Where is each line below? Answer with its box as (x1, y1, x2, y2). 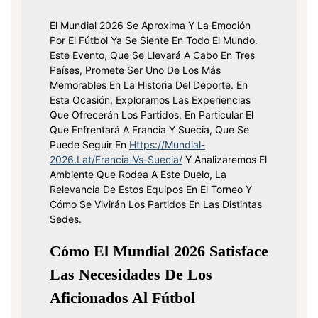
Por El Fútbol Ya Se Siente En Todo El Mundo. (50, 33, 258, 46)
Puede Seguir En (50, 138, 129, 150)
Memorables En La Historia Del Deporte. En (50, 78, 248, 91)
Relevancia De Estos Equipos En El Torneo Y (50, 182, 252, 195)
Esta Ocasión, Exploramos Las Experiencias (50, 93, 251, 106)
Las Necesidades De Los (50, 265, 212, 283)
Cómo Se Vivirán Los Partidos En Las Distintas (50, 197, 262, 210)
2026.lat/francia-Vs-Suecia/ (50, 153, 182, 165)
